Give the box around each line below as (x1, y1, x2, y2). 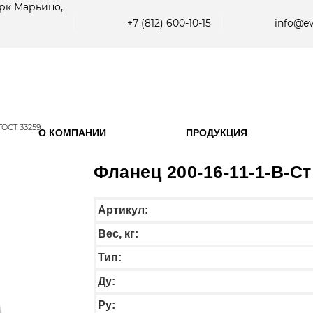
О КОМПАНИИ (38, 127, 107, 139)
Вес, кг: (98, 227, 138, 240)
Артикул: (98, 203, 148, 216)
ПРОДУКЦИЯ (185, 127, 247, 139)
